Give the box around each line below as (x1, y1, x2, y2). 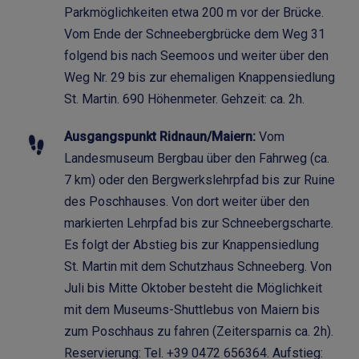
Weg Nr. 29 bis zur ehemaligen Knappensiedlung (64, 69, 335, 85)
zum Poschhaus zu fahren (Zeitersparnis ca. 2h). (64, 323, 333, 339)
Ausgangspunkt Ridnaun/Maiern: (64, 128, 256, 144)
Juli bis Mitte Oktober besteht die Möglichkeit (64, 280, 322, 296)
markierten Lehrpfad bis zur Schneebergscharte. (64, 215, 333, 231)
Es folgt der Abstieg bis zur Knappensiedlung (64, 236, 319, 252)
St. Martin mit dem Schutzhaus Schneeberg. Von (64, 258, 332, 274)
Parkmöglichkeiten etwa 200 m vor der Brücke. (64, 4, 324, 20)
